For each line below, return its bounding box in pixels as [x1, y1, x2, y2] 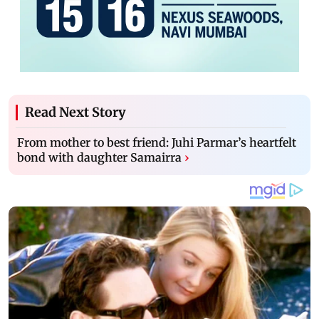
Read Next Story [25, 103, 126, 120]
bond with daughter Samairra [17, 150, 182, 164]
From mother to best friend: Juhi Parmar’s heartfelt [17, 135, 296, 150]
